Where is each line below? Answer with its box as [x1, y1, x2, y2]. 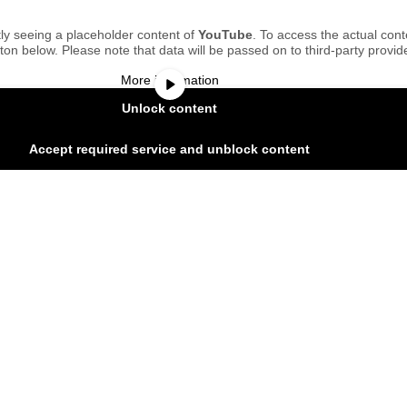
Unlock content [122, 101, 218, 116]
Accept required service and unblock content [29, 142, 311, 157]
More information [120, 73, 219, 88]
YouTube [198, 27, 253, 43]
